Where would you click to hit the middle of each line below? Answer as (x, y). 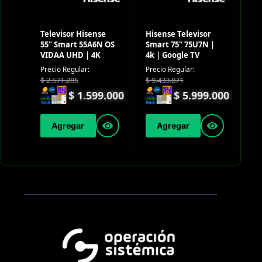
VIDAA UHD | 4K (70, 55)
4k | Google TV (172, 55)
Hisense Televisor (178, 34)
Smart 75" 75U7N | (180, 44)
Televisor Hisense (73, 34)
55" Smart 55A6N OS (77, 44)
